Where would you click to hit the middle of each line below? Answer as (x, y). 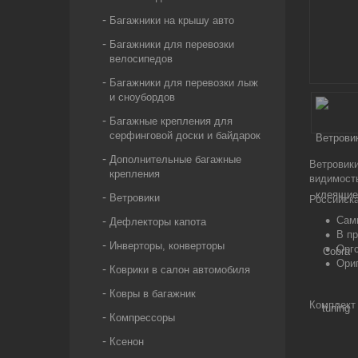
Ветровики (135, 198)
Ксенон (127, 342)
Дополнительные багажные (175, 159)
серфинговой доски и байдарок (185, 135)
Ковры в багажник (153, 294)
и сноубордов (142, 97)
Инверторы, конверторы (167, 246)
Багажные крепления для (171, 121)
